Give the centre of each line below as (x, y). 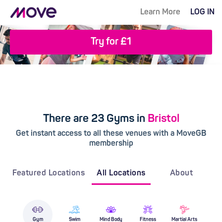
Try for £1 (111, 42)
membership (111, 144)
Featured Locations (49, 173)
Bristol (163, 119)
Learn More (160, 12)
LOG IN (202, 12)
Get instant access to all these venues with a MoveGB (111, 134)
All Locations (121, 173)
